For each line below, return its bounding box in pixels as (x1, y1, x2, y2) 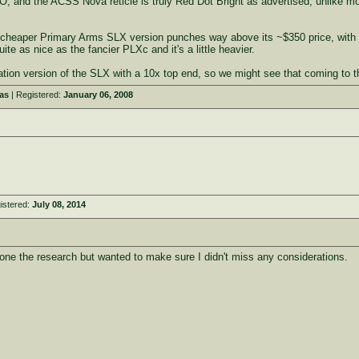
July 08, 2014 (31, 200, 86, 209)
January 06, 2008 (63, 90, 133, 99)
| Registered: (8, 90, 63, 99)
